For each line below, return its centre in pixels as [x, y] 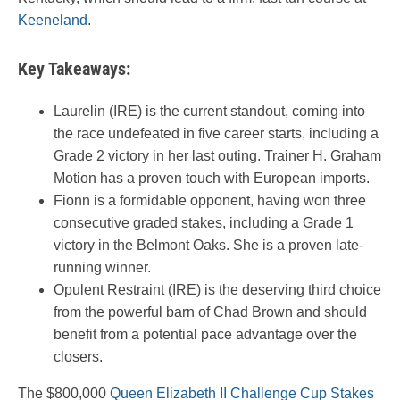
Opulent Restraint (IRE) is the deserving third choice [217, 290]
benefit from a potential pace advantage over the [205, 335]
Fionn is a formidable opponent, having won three [210, 201]
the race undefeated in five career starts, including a [216, 134]
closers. [78, 357]
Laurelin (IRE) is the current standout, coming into [209, 112]
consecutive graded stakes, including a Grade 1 [204, 223]
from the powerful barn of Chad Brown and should [210, 312]
